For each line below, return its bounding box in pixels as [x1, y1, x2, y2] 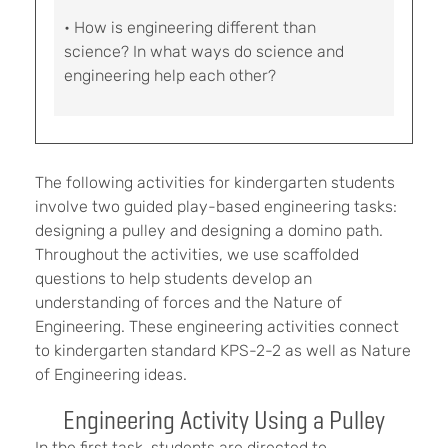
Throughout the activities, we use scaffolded [35, 245, 359, 264]
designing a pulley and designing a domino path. [35, 221, 383, 240]
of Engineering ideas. [35, 365, 187, 384]
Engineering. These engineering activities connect [35, 317, 399, 336]
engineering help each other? [64, 66, 276, 85]
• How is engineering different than [64, 18, 316, 37]
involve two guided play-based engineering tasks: [35, 197, 397, 216]
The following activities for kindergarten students [35, 173, 395, 192]
